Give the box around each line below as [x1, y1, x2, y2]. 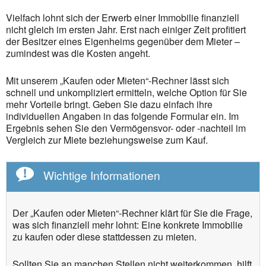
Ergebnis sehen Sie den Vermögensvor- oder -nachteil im [6, 121, 246, 135]
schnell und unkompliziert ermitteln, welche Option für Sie [6, 85, 247, 99]
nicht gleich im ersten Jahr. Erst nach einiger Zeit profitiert [6, 23, 246, 36]
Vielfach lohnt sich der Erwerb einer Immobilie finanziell [6, 11, 239, 24]
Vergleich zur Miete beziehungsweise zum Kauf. [6, 133, 208, 147]
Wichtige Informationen [43, 167, 160, 183]
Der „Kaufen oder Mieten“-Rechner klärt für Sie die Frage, [12, 206, 252, 220]
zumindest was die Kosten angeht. [6, 46, 150, 60]
